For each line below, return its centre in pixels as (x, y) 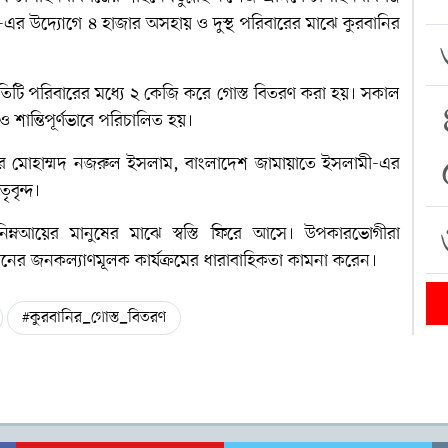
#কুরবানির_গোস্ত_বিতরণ (94, 317)
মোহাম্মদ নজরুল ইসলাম (93, 163)
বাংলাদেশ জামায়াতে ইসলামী (279, 163)
